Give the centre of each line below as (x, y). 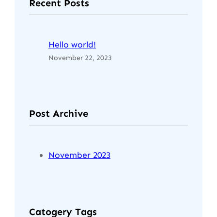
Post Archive (59, 113)
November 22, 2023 (80, 58)
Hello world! (72, 45)
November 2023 (79, 155)
